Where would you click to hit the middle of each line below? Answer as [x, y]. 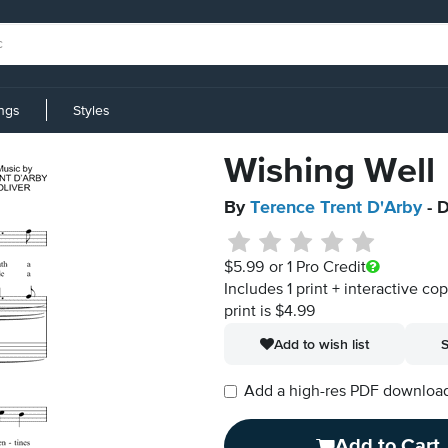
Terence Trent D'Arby [336, 208]
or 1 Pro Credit [317, 268]
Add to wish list [321, 344]
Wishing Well [329, 172]
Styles [91, 110]
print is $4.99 [269, 312]
